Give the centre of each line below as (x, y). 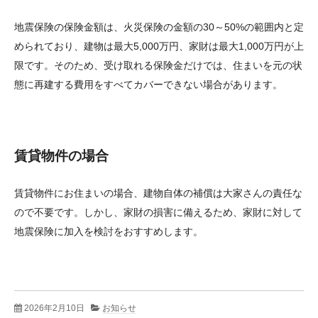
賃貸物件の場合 (61, 155)
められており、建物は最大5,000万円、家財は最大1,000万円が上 (159, 46)
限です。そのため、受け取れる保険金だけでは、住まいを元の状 (158, 65)
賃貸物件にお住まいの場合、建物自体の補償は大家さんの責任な (158, 193)
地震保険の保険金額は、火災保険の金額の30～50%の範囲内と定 (159, 27)
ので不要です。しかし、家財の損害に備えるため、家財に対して (158, 212)
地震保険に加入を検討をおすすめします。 (109, 231)
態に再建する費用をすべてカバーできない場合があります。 (148, 84)
